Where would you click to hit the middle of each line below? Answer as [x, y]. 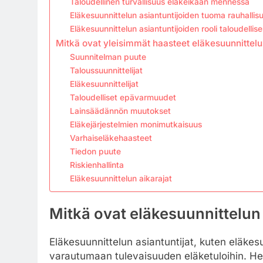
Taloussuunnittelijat [107, 70]
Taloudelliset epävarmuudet [123, 97]
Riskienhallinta [97, 165]
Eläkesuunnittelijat [104, 84]
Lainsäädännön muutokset [121, 111]
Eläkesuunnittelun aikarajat [121, 178]
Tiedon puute [96, 151]
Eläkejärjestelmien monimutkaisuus [136, 124]
